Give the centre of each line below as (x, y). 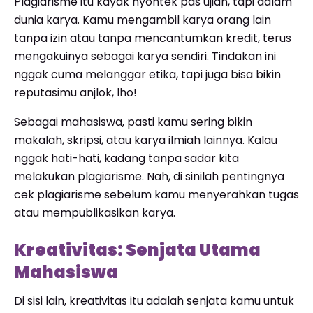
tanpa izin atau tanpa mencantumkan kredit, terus (153, 38)
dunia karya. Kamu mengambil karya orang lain (143, 20)
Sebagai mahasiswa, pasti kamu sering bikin (133, 122)
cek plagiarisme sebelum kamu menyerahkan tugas (156, 195)
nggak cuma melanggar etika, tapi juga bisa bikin (147, 74)
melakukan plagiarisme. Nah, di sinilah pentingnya (149, 176)
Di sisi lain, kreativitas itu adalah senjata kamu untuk (154, 301)
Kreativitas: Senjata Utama (137, 250)
